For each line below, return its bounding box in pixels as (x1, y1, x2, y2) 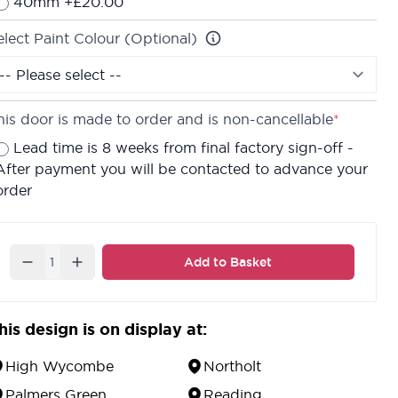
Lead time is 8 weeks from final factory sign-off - (12, 139, 354, 155)
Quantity (8, 245, 69, 262)
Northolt (203, 357, 261, 374)
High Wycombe (4, 357, 114, 374)
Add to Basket (184, 254, 273, 269)
